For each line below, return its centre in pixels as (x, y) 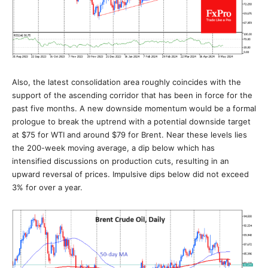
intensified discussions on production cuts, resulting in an (121, 161)
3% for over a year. (47, 187)
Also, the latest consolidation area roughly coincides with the (127, 82)
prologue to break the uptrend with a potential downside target (131, 121)
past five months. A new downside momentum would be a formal (134, 108)
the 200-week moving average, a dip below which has (113, 147)
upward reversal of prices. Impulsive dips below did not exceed (130, 174)
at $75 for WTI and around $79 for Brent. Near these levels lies (130, 134)
